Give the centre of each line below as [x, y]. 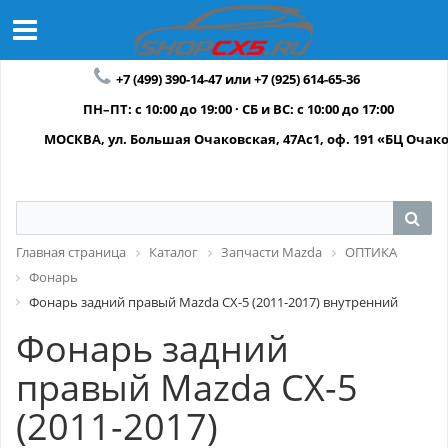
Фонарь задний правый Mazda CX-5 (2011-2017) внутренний [213, 301]
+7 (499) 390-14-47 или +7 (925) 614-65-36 [237, 79]
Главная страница [71, 252]
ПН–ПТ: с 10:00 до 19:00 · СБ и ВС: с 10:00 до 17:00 [238, 109]
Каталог [173, 252]
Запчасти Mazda [271, 252]
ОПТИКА [371, 252]
